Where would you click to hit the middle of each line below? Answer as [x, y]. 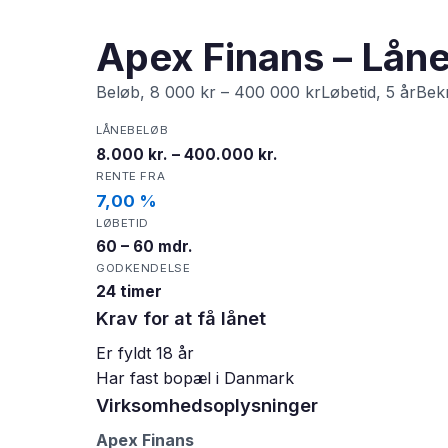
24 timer [129, 292]
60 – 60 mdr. [144, 246]
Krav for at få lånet [181, 318]
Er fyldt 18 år [145, 353]
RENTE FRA [131, 175]
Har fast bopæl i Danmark [195, 378]
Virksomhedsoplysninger [207, 405]
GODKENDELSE [143, 267]
